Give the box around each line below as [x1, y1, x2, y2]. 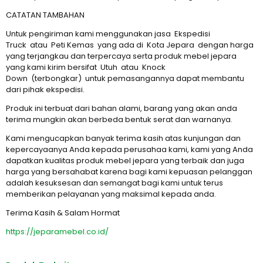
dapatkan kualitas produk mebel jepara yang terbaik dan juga [6, 155, 244, 166]
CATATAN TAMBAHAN [6, 9, 85, 21]
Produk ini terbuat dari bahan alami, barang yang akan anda [6, 103, 237, 114]
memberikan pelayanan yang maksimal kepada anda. [6, 188, 216, 200]
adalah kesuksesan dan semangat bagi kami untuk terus [6, 177, 223, 188]
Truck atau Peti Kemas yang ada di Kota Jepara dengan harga [6, 39, 254, 50]
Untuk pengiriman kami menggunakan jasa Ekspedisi [6, 28, 210, 39]
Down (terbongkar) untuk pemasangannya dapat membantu [6, 73, 244, 84]
